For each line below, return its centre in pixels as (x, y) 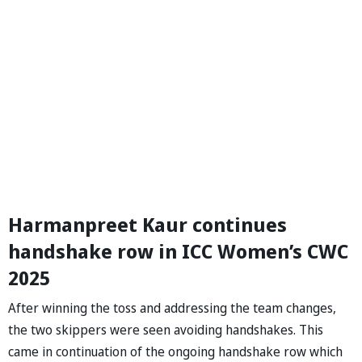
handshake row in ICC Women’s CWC (178, 250)
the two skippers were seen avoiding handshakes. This (166, 329)
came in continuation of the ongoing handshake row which (175, 351)
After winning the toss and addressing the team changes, (172, 307)
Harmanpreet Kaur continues (147, 224)
